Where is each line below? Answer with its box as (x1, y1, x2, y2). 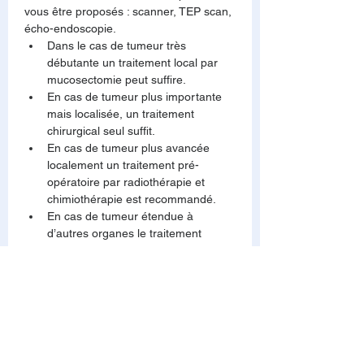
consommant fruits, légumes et (47, 339, 209, 352)
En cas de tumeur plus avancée (47, 141, 213, 154)
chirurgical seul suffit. (47, 124, 155, 137)
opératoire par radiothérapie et (47, 175, 208, 188)
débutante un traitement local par (47, 56, 221, 69)
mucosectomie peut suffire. (47, 73, 186, 86)
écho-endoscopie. (24, 22, 116, 35)
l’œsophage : (24, 301, 112, 318)
